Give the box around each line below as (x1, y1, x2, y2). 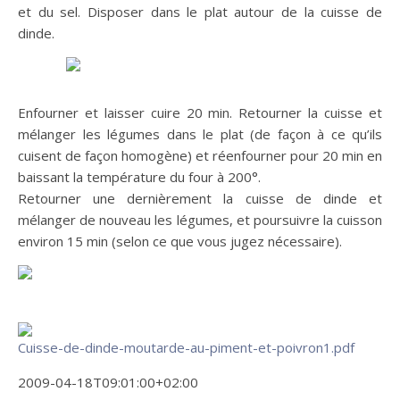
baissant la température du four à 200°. (18, 168, 261, 186)
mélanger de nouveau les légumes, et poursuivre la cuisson (18, 211, 382, 229)
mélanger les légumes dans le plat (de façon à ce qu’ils (18, 125, 382, 143)
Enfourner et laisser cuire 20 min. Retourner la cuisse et (18, 104, 382, 121)
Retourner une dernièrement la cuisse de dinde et (18, 189, 382, 207)
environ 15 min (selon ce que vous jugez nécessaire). (18, 232, 342, 250)
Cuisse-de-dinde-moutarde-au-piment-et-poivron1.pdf (18, 338, 354, 356)
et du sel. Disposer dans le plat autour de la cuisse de (18, 3, 382, 21)
